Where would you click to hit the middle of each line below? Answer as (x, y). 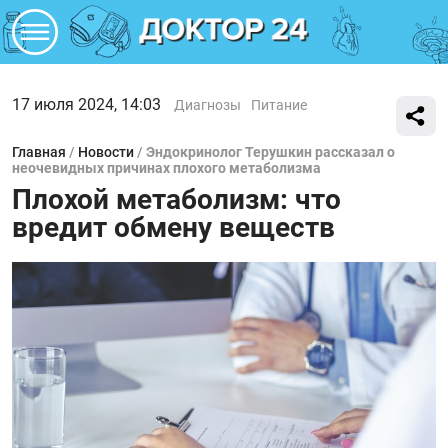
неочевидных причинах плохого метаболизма (166, 168)
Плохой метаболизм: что (176, 199)
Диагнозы (207, 105)
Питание (279, 105)
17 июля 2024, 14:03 (86, 104)
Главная (39, 152)
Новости (106, 152)
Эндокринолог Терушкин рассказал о (270, 152)
